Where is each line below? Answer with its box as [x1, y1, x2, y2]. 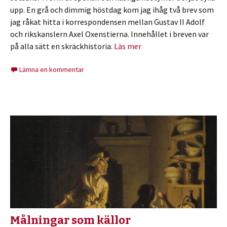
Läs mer [114, 41, 141, 52]
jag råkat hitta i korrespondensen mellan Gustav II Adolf [10, 17, 205, 27]
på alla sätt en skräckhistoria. [10, 41, 114, 52]
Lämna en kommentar [19, 65, 84, 74]
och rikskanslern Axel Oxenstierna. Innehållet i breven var [10, 29, 209, 40]
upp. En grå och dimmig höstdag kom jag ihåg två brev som [10, 5, 214, 15]
